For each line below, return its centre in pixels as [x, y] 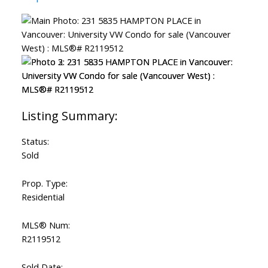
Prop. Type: [44, 183]
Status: [35, 141]
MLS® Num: [45, 225]
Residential [43, 197]
